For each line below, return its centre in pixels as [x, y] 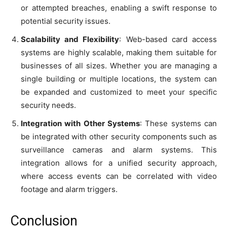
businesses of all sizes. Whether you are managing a [119, 66]
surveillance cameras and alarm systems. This [119, 150]
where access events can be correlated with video [119, 176]
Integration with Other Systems [80, 124]
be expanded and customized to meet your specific [119, 92]
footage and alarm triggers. [69, 190]
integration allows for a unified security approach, [119, 163]
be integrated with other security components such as [119, 137]
